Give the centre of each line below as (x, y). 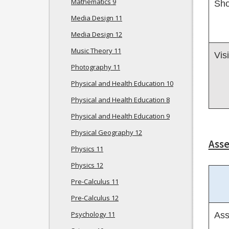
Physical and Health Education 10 (122, 83)
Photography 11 (96, 67)
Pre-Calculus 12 (95, 198)
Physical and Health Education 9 (120, 116)
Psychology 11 (93, 214)
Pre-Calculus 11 (95, 181)
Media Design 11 (97, 18)
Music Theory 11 (96, 51)
